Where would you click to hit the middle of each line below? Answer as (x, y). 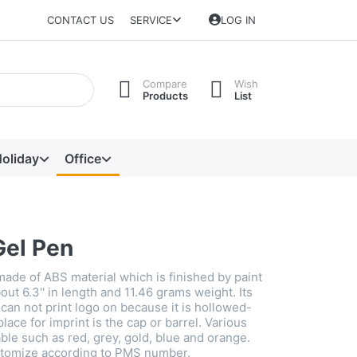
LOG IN (239, 20)
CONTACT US (81, 20)
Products (165, 95)
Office (82, 158)
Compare (165, 83)
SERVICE (151, 20)
